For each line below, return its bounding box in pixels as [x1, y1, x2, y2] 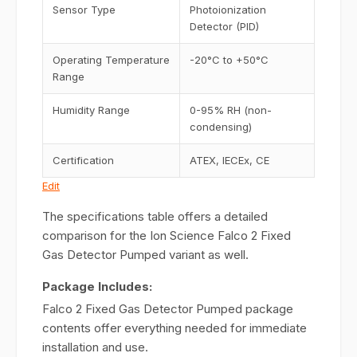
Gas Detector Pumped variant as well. [42, 247, 249, 262]
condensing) [190, 120, 252, 133]
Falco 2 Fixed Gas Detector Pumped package [42, 301, 293, 316]
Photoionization [190, 3, 266, 16]
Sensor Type [53, 3, 116, 16]
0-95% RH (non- [190, 104, 272, 116]
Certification [53, 154, 114, 167]
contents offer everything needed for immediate [42, 320, 307, 335]
